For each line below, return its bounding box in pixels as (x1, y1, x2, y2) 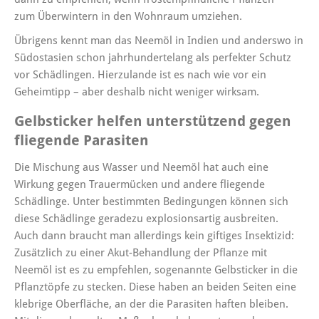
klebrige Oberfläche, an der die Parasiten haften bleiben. (14, 298, 288, 311)
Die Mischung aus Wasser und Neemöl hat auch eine (14, 161, 268, 174)
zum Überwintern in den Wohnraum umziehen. (14, 10, 242, 23)
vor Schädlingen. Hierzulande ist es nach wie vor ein (14, 68, 266, 82)
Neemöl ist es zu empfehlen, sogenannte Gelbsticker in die (14, 263, 298, 277)
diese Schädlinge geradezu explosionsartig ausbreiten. (14, 212, 278, 226)
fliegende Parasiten (14, 132, 149, 150)
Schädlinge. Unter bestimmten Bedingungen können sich (14, 195, 288, 209)
